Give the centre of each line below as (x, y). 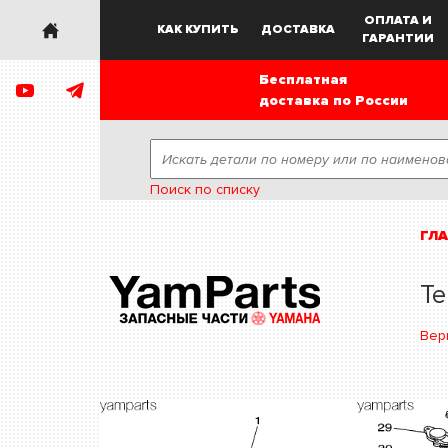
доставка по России (333, 100)
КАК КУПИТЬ (197, 29)
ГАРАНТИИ (397, 38)
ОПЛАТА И (397, 20)
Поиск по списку (205, 189)
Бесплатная (302, 79)
